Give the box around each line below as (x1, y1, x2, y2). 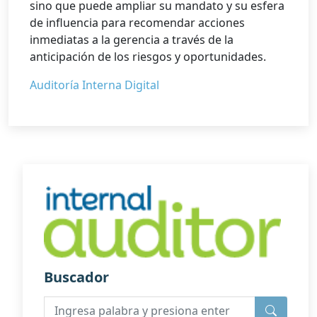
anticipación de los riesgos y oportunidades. (30, 49, 266, 64)
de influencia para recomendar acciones (30, 15, 245, 30)
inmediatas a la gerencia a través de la (30, 32, 234, 47)
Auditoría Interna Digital (30, 77, 159, 93)
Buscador (44, 267, 109, 287)
